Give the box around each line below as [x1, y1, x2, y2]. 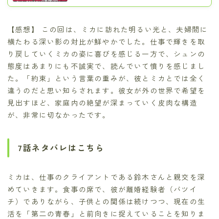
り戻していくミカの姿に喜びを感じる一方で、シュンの [7, 48, 205, 59]
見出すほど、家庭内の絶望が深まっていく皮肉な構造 [7, 97, 197, 108]
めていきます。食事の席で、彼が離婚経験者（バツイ [7, 183, 197, 194]
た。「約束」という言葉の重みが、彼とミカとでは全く [7, 72, 205, 83]
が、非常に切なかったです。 [7, 109, 110, 120]
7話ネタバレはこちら [18, 141, 104, 153]
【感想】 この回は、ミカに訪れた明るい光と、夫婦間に [7, 23, 208, 34]
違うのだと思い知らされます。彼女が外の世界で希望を [7, 85, 206, 95]
